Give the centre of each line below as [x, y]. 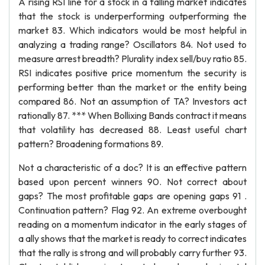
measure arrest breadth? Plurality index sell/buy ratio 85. [132, 59]
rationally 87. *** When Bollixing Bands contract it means [132, 115]
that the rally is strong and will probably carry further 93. [132, 253]
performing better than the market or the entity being [132, 87]
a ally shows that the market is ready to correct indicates [132, 238]
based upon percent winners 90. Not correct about [132, 182]
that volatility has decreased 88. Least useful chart [132, 130]
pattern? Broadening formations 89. [91, 144]
